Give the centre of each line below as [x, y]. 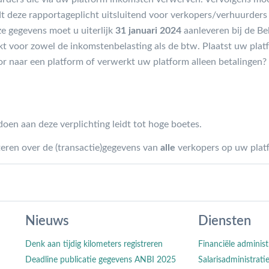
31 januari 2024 [148, 30]
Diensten [224, 221]
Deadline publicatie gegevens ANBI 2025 [101, 260]
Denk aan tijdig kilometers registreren [94, 244]
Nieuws [47, 221]
